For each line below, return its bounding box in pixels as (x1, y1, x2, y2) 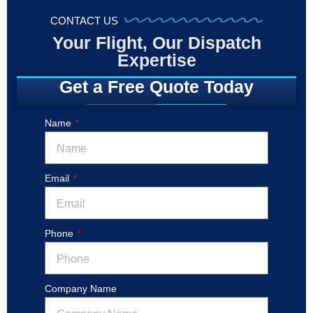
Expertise (117, 50, 196, 70)
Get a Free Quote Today (59, 76, 254, 96)
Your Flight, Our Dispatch (52, 32, 261, 52)
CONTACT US (50, 14, 118, 27)
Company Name (44, 284, 117, 295)
